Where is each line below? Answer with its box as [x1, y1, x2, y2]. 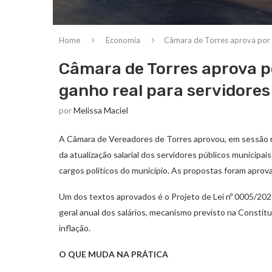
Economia [106, 35, 140, 45]
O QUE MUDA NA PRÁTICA [59, 248, 168, 259]
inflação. [59, 222, 90, 233]
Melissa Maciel [73, 104, 128, 115]
